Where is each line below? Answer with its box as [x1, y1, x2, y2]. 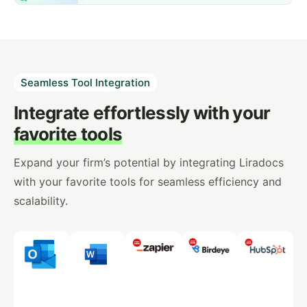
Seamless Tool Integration [21, 76, 150, 90]
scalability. [14, 193, 68, 208]
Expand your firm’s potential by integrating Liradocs [14, 155, 284, 169]
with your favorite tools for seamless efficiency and [14, 174, 282, 188]
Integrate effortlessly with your [14, 101, 271, 123]
